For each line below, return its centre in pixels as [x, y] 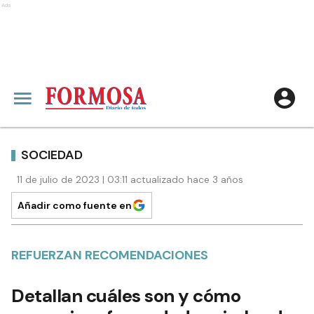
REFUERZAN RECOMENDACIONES [110, 255]
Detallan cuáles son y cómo [126, 296]
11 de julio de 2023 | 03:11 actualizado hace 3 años [130, 179]
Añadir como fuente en [75, 205]
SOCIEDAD [52, 155]
